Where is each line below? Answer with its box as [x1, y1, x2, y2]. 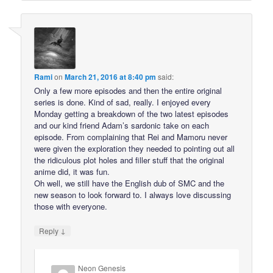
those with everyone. [34, 200, 108, 212]
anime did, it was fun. [34, 165, 110, 177]
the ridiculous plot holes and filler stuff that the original [34, 154, 225, 166]
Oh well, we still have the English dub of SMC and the [34, 177, 225, 189]
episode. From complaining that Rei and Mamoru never [34, 130, 228, 143]
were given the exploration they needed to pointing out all [34, 142, 235, 154]
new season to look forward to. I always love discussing [34, 188, 232, 200]
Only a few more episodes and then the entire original [34, 84, 222, 96]
